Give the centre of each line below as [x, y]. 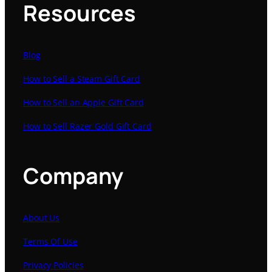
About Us [42, 218]
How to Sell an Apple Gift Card [83, 102]
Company [73, 175]
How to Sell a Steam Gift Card [82, 78]
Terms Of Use [50, 242]
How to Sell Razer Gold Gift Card [87, 126]
